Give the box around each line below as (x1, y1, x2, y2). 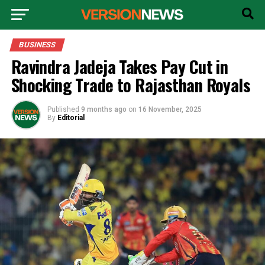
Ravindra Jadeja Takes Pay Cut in (11, 54, 228, 79)
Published (47, 105, 79, 114)
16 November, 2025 (138, 105, 202, 114)
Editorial (57, 114, 85, 122)
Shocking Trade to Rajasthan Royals (11, 72, 251, 97)
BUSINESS (17, 40, 57, 49)
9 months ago (80, 105, 127, 114)
